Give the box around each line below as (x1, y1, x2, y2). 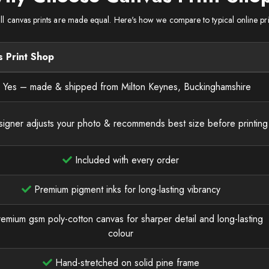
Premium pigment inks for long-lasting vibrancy (31, 182, 220, 196)
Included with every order (72, 153, 179, 167)
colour (108, 226, 133, 240)
